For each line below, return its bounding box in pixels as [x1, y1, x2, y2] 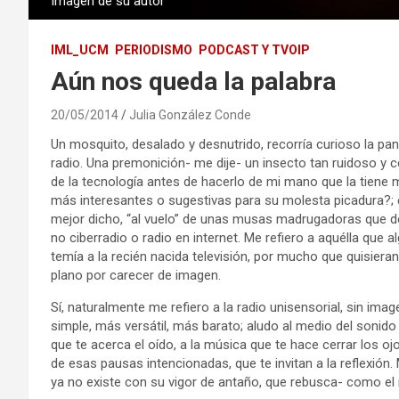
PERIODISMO [115, 42, 192, 57]
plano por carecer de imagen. [51, 266, 221, 283]
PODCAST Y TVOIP [199, 42, 310, 57]
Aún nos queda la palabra [51, 66, 336, 96]
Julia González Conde [129, 107, 251, 122]
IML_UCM [51, 42, 109, 57]
